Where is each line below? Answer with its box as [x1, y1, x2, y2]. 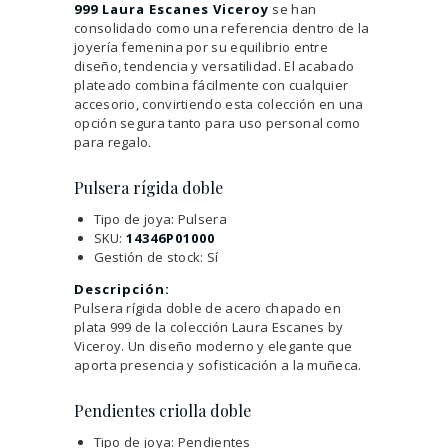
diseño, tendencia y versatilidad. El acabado [74, 57, 355, 76]
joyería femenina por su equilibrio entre [74, 38, 329, 57]
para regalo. [74, 133, 152, 152]
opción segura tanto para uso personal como [74, 114, 361, 133]
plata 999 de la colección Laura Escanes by [74, 318, 344, 337]
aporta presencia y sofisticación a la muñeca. [74, 356, 362, 375]
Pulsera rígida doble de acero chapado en [74, 299, 342, 318]
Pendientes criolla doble [74, 399, 251, 421]
